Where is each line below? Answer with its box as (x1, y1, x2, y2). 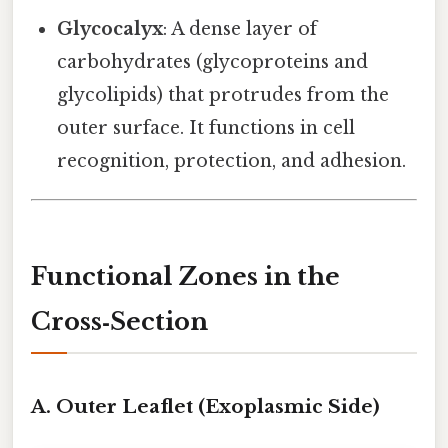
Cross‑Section (31, 306, 208, 336)
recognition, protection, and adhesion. (57, 149, 407, 172)
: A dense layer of (163, 17, 318, 40)
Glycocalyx (57, 17, 164, 40)
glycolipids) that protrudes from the (57, 83, 390, 106)
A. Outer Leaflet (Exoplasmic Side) (31, 395, 380, 419)
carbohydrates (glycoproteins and (57, 50, 369, 73)
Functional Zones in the (31, 261, 340, 291)
